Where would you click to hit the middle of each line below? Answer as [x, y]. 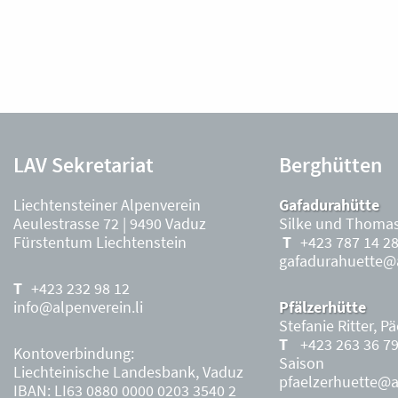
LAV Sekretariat [84, 165]
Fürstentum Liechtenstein [100, 242]
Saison [301, 363]
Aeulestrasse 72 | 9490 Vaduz [110, 223]
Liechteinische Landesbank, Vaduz [128, 372]
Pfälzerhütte [322, 307]
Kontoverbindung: [74, 353]
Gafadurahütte [329, 205]
